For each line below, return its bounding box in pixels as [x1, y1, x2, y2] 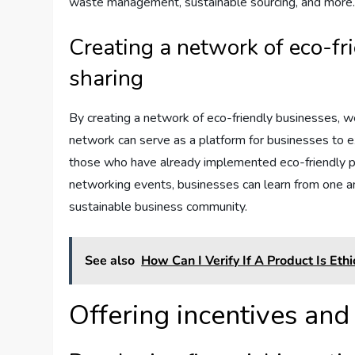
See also [85, 251, 136, 269]
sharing [69, 63, 144, 94]
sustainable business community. [69, 197, 248, 216]
